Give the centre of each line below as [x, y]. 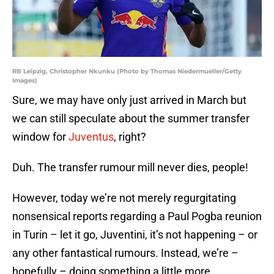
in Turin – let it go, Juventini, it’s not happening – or [135, 235]
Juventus [91, 137]
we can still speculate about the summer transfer [131, 119]
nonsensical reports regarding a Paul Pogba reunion [137, 217]
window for [40, 137]
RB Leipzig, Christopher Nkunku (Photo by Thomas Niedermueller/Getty [127, 72]
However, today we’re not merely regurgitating [124, 198]
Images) [25, 81]
